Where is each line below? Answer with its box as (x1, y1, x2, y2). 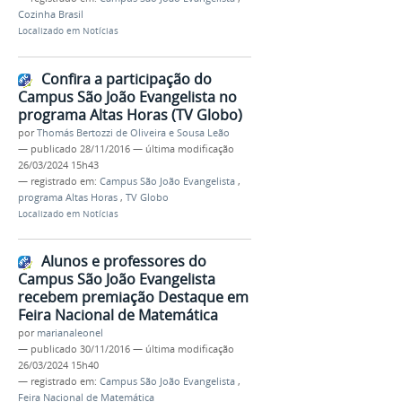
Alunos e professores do (41, 251, 206, 272)
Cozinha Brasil (18, 7, 83, 21)
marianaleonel (37, 327, 103, 340)
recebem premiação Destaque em (18, 287, 249, 308)
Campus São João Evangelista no (18, 86, 237, 107)
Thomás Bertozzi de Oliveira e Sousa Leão (37, 126, 230, 139)
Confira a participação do (41, 68, 212, 89)
